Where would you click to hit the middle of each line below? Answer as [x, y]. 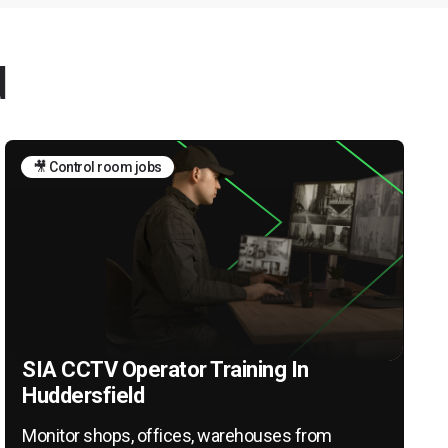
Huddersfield [83, 395]
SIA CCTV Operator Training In [165, 369]
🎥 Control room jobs [97, 167]
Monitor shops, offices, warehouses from [177, 435]
